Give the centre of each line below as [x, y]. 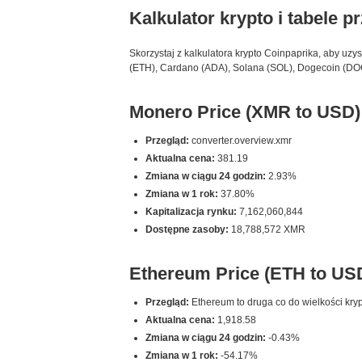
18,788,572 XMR [267, 229]
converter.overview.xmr [240, 141]
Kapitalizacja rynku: [191, 212]
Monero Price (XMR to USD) [245, 112]
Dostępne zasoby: [187, 229]
